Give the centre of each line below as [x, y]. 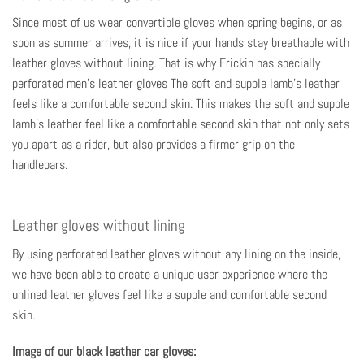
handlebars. [40, 165]
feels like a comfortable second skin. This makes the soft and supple [181, 104]
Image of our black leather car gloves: [104, 352]
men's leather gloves [117, 84]
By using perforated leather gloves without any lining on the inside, [176, 253]
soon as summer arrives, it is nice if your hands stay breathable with [181, 43]
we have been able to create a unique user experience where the [170, 274]
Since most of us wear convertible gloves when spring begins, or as [177, 23]
